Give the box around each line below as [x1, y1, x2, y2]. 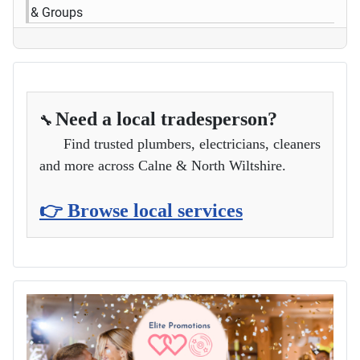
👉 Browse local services [39, 199, 243, 221]
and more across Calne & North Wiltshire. [39, 157, 286, 174]
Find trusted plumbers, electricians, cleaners [39, 135, 321, 152]
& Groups [31, 4, 83, 20]
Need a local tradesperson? [55, 108, 277, 129]
